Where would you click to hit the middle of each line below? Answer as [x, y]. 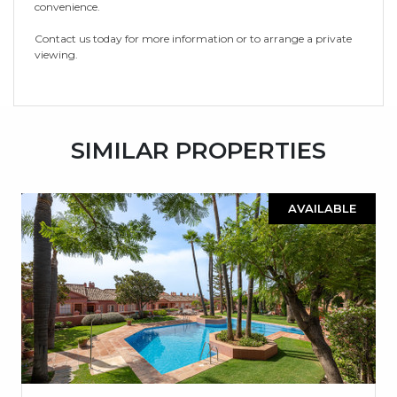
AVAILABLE [322, 208]
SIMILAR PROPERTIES [198, 150]
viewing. [56, 54]
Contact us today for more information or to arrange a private [193, 38]
